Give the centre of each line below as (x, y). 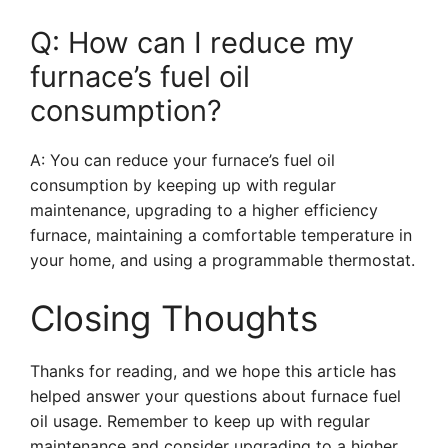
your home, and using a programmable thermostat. (222, 260)
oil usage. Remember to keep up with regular (200, 421)
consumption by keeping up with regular (183, 185)
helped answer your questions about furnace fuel (215, 396)
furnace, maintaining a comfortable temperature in (221, 235)
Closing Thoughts (174, 318)
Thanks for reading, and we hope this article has (213, 371)
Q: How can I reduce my (192, 42)
